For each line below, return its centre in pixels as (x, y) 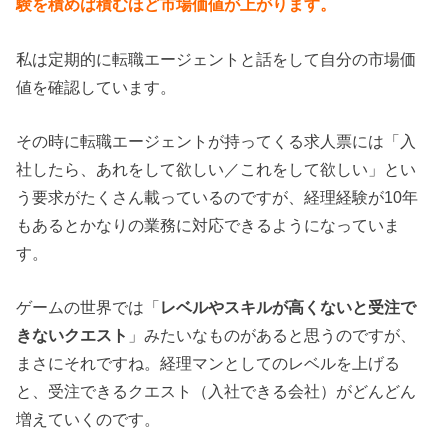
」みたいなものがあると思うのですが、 (272, 335)
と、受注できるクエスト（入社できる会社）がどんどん (216, 391)
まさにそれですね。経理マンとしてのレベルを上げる (208, 363)
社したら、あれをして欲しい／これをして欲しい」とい (216, 169)
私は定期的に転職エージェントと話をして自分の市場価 (216, 58)
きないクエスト (72, 335)
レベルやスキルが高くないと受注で (288, 307)
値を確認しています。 (96, 86)
